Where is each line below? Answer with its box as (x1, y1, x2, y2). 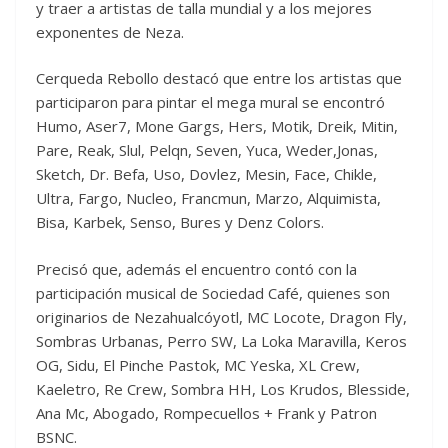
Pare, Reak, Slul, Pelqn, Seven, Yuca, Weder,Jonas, (36, 140, 378, 161)
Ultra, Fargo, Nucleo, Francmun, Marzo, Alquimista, (36, 188, 381, 209)
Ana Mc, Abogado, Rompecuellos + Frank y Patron (36, 402, 377, 423)
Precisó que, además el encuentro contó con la (36, 258, 357, 279)
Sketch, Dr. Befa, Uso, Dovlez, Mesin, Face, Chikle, (36, 164, 377, 185)
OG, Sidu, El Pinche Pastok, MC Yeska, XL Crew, (36, 354, 360, 375)
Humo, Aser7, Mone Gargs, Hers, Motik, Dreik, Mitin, (36, 116, 398, 137)
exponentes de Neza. (36, 21, 188, 42)
